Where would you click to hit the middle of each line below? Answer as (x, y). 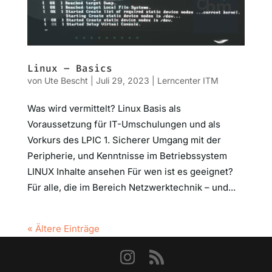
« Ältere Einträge (63, 228)
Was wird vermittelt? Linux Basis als (104, 108)
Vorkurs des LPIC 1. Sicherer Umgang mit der (124, 140)
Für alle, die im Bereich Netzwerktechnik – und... (131, 187)
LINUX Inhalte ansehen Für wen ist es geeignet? (130, 171)
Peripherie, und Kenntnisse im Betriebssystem (127, 155)
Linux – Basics (70, 68)
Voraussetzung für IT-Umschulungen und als (124, 124)
